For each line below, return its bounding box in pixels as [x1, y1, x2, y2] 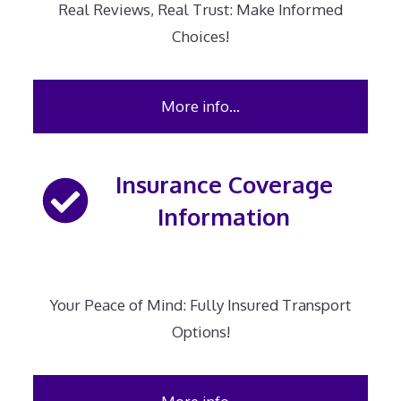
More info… [161, 97, 240, 115]
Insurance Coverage [115, 169, 333, 199]
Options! [171, 322, 230, 342]
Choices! [172, 27, 229, 47]
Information [158, 201, 290, 231]
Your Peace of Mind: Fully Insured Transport [50, 295, 351, 315]
